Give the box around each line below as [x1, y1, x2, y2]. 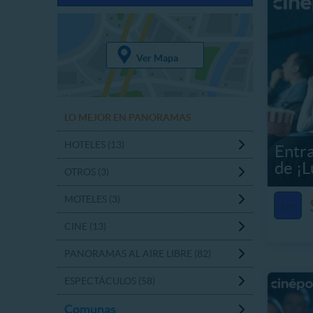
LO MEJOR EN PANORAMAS [64, 112, 191, 123]
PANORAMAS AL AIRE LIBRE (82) [64, 248, 211, 259]
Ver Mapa [136, 52, 178, 64]
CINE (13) [64, 221, 106, 232]
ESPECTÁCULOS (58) [64, 275, 155, 286]
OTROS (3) [64, 166, 109, 177]
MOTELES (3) [64, 194, 120, 205]
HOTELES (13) [64, 139, 124, 150]
